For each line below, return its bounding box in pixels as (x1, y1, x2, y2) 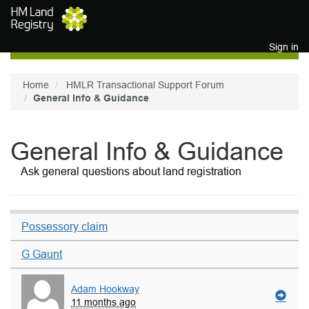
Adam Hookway (71, 283, 139, 295)
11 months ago (71, 297, 136, 308)
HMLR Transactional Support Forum (66, 79, 224, 90)
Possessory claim (21, 220, 108, 232)
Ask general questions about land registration (21, 166, 241, 177)
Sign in (269, 41, 299, 52)
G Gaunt (21, 248, 62, 260)
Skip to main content (10, 7, 99, 18)
